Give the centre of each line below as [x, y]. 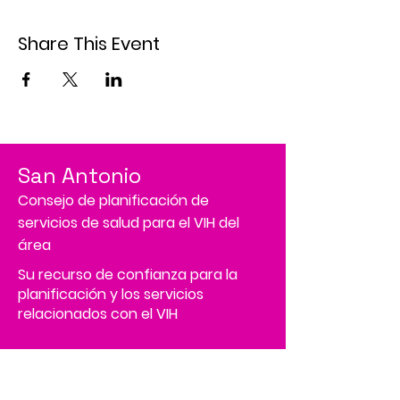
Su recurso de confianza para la [128, 275]
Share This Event [89, 44]
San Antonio [79, 175]
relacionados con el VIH [98, 314]
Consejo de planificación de [113, 200]
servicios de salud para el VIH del [129, 223]
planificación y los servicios [111, 294]
